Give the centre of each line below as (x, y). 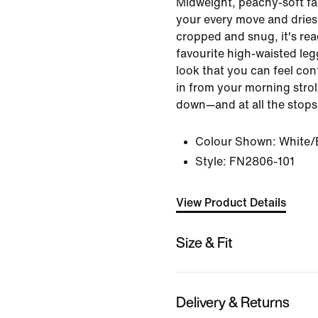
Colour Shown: (236, 142)
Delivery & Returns (233, 302)
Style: (211, 161)
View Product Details (231, 203)
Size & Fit (204, 242)
